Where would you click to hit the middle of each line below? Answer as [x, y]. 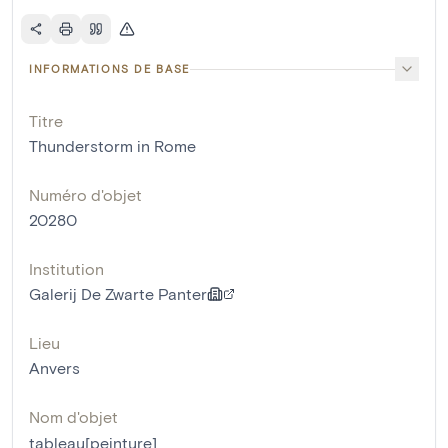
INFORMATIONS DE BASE [109, 68]
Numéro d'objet [85, 194]
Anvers [54, 367]
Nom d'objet [73, 416]
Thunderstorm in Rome [112, 145]
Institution [66, 268]
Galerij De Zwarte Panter [118, 293]
